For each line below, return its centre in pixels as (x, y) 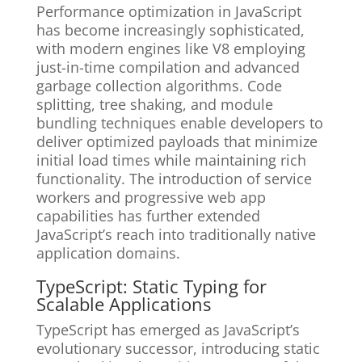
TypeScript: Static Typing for (151, 286)
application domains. (108, 253)
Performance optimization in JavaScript (168, 12)
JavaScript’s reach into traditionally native (176, 235)
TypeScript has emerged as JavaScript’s (168, 330)
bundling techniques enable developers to (179, 123)
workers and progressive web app (151, 198)
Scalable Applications (123, 304)
